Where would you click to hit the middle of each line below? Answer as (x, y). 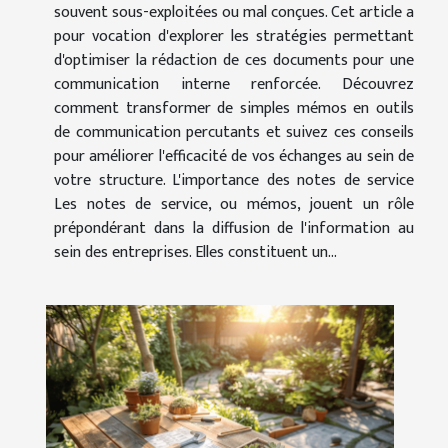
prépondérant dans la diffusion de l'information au (234, 229)
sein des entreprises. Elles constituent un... (195, 253)
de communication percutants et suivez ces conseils (234, 133)
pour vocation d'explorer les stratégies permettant (234, 37)
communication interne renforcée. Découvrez (234, 85)
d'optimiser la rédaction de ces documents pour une (234, 61)
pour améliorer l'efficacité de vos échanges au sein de (234, 157)
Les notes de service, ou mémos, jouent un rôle (234, 205)
